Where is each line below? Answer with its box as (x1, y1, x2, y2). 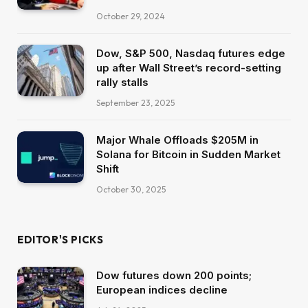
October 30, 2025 (96, 184, 166, 195)
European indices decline (96, 283, 228, 297)
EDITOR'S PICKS (17, 233, 104, 247)
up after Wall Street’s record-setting (96, 61, 281, 75)
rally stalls (96, 76, 148, 89)
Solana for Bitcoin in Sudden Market (96, 148, 280, 162)
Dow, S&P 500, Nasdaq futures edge (96, 47, 285, 60)
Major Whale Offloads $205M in (96, 133, 258, 147)
